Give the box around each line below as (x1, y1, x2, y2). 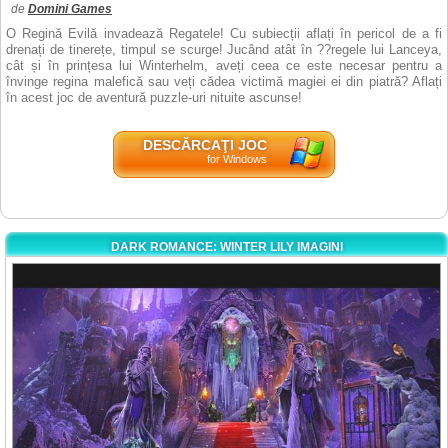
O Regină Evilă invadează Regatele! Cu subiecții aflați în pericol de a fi (6, 26, 442, 41)
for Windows (206, 153, 267, 165)
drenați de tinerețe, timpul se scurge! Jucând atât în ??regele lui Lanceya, (6, 42, 442, 57)
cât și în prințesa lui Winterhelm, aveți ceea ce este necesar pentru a (6, 58, 442, 73)
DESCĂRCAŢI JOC (142, 137, 267, 153)
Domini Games (28, 2, 112, 16)
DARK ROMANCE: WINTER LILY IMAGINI (110, 240, 343, 254)
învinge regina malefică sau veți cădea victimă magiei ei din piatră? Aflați (6, 74, 442, 89)
